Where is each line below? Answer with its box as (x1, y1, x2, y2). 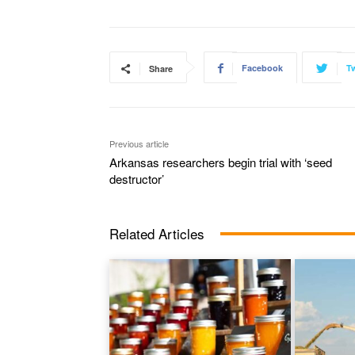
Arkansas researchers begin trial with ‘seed (109, 154, 332, 171)
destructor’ (109, 170, 164, 188)
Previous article (109, 137, 169, 151)
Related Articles (109, 223, 204, 244)
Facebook (242, 62, 283, 74)
